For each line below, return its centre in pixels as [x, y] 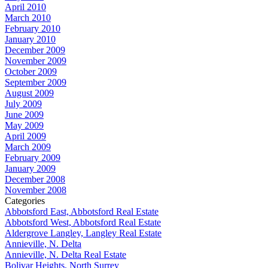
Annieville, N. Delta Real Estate [66, 255]
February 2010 [33, 28]
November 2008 [36, 190]
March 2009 [28, 147]
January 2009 [30, 168]
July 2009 [23, 104]
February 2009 [33, 158]
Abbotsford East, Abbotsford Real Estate [82, 211]
